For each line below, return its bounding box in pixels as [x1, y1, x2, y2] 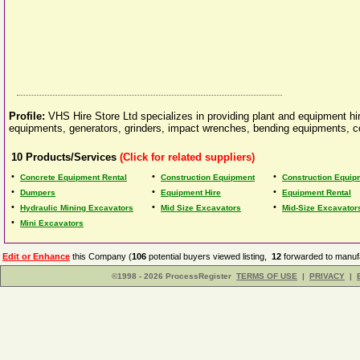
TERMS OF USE [236, 272, 297, 280]
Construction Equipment [161, 173, 255, 182]
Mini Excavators [20, 219, 84, 227]
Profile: [9, 110, 48, 122]
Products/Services [26, 151, 117, 163]
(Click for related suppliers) [117, 151, 255, 163]
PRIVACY [309, 272, 345, 280]
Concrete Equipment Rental [20, 173, 127, 182]
